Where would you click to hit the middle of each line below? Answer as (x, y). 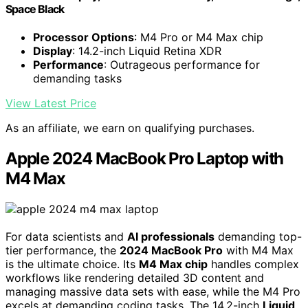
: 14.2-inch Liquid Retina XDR (147, 51)
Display (53, 51)
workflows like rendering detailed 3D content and (135, 277)
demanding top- (258, 236)
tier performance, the (63, 250)
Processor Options (84, 37)
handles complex (253, 264)
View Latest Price (51, 103)
